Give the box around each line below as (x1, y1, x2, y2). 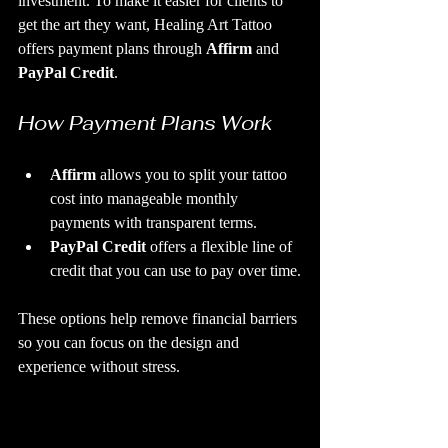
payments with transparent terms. (50, 214, 257, 231)
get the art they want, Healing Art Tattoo (18, 16, 276, 33)
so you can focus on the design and (18, 334, 243, 351)
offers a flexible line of (146, 238, 296, 255)
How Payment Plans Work (18, 110, 273, 136)
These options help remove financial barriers (18, 310, 301, 327)
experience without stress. (18, 358, 180, 375)
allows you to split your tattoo (96, 166, 291, 183)
